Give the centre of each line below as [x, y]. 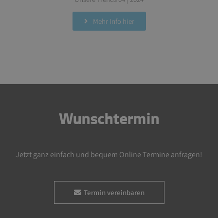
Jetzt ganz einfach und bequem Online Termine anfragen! [109, 154]
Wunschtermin [109, 118]
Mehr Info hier [113, 21]
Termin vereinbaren [114, 192]
